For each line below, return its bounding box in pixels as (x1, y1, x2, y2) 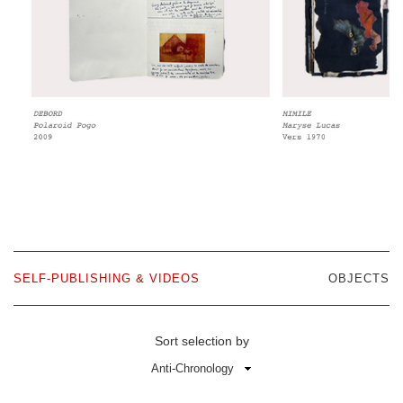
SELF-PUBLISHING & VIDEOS (13, 272, 200, 286)
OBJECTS (328, 272, 390, 286)
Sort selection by (154, 334, 249, 349)
